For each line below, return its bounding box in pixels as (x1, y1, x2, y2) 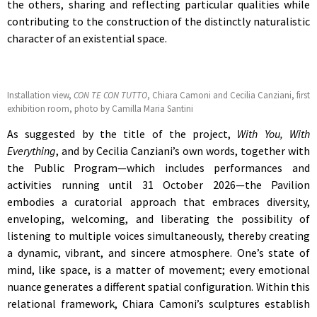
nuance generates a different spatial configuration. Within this (7, 279, 310, 294)
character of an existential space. (7, 31, 167, 46)
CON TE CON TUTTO (74, 88, 147, 101)
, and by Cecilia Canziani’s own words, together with (56, 143, 310, 158)
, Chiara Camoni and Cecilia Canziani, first (147, 88, 310, 101)
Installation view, (7, 88, 74, 101)
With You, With (237, 126, 311, 141)
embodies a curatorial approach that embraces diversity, (7, 194, 310, 209)
